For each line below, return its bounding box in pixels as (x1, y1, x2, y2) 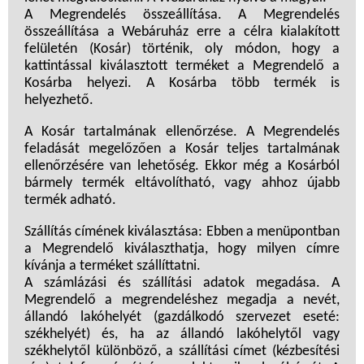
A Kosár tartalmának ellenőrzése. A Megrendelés (24, 124, 340, 141)
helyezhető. (24, 93, 93, 109)
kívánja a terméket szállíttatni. (24, 258, 201, 275)
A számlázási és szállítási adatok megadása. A (24, 275, 340, 292)
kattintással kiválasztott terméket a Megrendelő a (24, 58, 340, 75)
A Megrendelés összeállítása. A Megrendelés (24, 7, 340, 24)
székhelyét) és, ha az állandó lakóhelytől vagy (24, 327, 340, 343)
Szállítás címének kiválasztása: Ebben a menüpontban (24, 224, 340, 240)
